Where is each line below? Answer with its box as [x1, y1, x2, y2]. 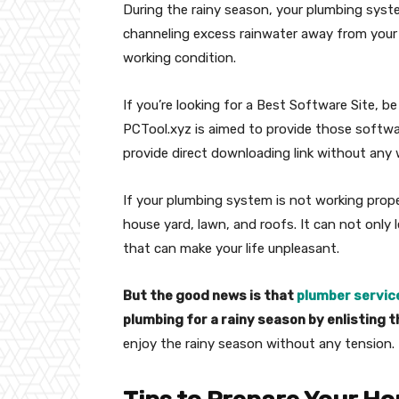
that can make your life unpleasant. [123, 240, 339, 256]
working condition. [123, 50, 236, 66]
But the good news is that [123, 288, 297, 304]
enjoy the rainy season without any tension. [123, 336, 395, 352]
